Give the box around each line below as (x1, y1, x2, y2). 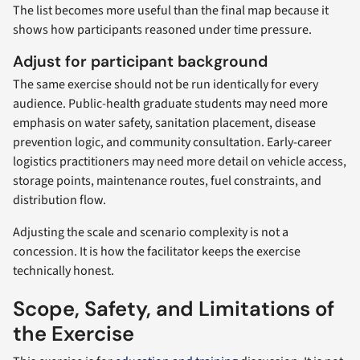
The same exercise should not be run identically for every (13, 75, 318, 93)
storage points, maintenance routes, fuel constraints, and (13, 171, 321, 190)
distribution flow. (13, 190, 106, 209)
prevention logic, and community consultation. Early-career (13, 133, 332, 151)
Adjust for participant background (13, 51, 268, 72)
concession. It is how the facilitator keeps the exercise (13, 242, 301, 260)
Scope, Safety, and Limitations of (13, 296, 334, 323)
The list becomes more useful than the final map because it (13, 2, 329, 20)
